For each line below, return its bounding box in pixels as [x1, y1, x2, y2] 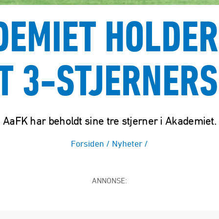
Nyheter [112, 138, 142, 148]
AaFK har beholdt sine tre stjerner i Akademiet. [2, 114, 216, 127]
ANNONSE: [91, 175, 127, 185]
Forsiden [71, 138, 104, 148]
